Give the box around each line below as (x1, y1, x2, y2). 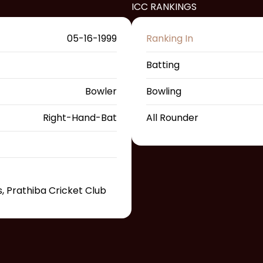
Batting (146, 58, 180, 72)
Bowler (85, 85, 117, 99)
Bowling (146, 85, 181, 99)
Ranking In (146, 32, 193, 46)
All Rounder (146, 111, 198, 125)
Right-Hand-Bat (43, 111, 117, 125)
